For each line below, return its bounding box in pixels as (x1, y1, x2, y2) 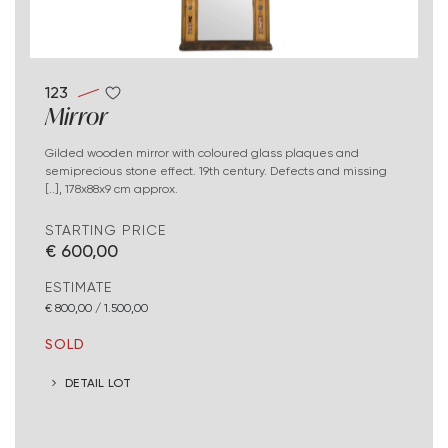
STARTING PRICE (45, 222, 166, 239)
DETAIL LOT (65, 374, 132, 390)
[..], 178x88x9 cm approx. (45, 181, 178, 197)
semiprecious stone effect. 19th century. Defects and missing (45, 163, 387, 179)
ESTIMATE (45, 279, 112, 296)
